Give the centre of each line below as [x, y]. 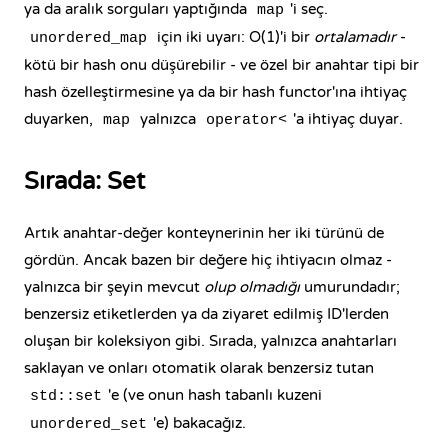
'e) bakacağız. [199, 423]
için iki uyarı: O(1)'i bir [233, 37]
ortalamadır [355, 37]
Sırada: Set [84, 181]
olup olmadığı [252, 287]
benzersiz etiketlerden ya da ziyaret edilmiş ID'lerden [206, 314]
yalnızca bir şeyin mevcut [114, 287]
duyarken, [60, 119]
